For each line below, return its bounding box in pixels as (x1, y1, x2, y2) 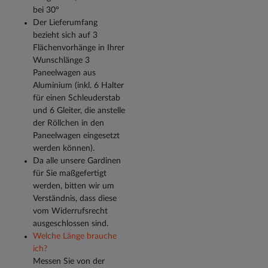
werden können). (33, 144, 95, 153)
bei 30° (33, 6, 59, 15)
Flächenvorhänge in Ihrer (33, 44, 124, 53)
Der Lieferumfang (33, 19, 98, 28)
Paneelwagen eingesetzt (33, 132, 120, 141)
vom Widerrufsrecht (33, 207, 108, 216)
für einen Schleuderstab (33, 94, 120, 103)
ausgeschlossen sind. (33, 220, 108, 229)
